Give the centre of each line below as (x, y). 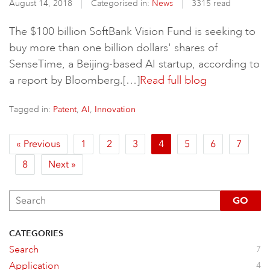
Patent (65, 109)
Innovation (115, 109)
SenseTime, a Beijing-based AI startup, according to (134, 64)
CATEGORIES (36, 233)
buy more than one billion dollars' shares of (113, 48)
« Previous (38, 144)
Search (24, 250)
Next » (62, 164)
